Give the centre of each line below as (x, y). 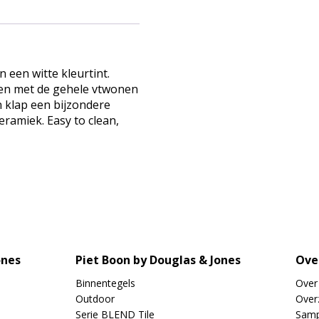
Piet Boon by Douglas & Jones (158, 260)
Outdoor (95, 299)
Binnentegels (105, 283)
